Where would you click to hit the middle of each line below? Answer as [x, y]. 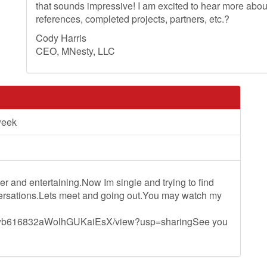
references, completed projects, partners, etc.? [133, 19]
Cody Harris [61, 38]
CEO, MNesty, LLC [75, 51]
